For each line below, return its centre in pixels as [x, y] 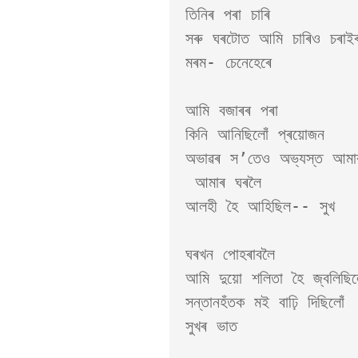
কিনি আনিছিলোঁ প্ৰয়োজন [255, 134]
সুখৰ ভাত [216, 326]
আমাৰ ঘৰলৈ [190, 182]
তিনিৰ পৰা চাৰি [228, 14]
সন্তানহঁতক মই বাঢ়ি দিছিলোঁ [265, 302]
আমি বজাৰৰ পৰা [237, 110]
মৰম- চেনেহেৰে [233, 62]
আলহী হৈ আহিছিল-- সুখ [265, 206]
